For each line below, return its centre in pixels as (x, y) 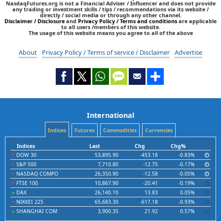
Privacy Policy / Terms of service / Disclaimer (106, 53)
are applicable (197, 21)
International (110, 115)
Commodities (120, 130)
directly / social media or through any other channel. (110, 15)
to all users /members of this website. (110, 27)
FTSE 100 (26, 183)
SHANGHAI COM (36, 211)
